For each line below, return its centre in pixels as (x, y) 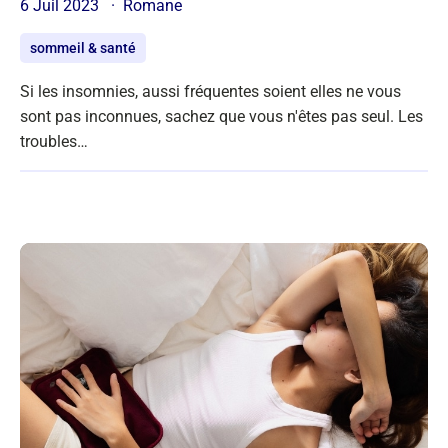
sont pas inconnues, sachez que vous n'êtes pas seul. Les (221, 117)
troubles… (54, 142)
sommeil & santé (83, 48)
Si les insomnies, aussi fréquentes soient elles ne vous (210, 92)
